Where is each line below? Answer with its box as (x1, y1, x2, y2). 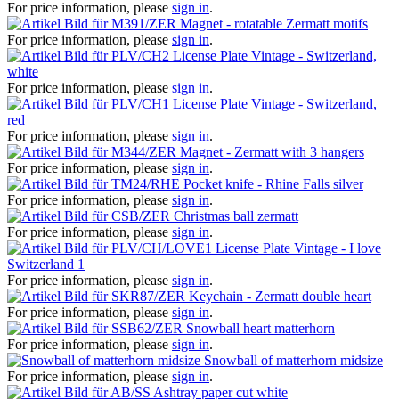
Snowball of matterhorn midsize (204, 352, 383, 368)
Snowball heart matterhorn (186, 320, 335, 336)
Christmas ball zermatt (174, 208, 298, 224)
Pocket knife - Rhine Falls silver (183, 175, 363, 191)
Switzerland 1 (7, 256, 85, 272)
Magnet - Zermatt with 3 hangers (180, 143, 364, 159)
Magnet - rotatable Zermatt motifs (180, 15, 368, 31)
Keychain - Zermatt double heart (189, 288, 371, 304)
